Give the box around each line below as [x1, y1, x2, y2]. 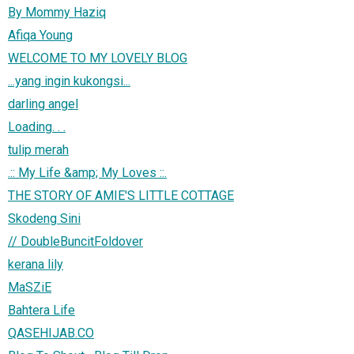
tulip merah [8, 141, 69, 157]
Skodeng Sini [8, 210, 81, 226]
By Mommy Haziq [8, 4, 106, 20]
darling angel [8, 96, 78, 111]
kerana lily [8, 256, 63, 272]
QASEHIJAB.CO [8, 325, 94, 341]
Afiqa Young [8, 27, 73, 43]
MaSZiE [8, 279, 51, 295]
